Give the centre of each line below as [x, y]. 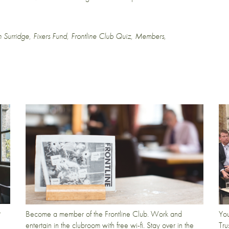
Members [150, 36]
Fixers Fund [50, 36]
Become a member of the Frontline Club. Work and [104, 214]
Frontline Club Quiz [101, 36]
